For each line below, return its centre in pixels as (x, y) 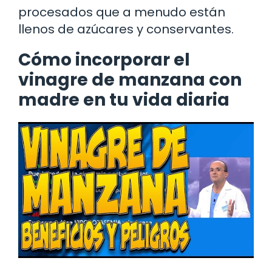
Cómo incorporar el (104, 59)
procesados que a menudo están (122, 12)
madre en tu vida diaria (124, 100)
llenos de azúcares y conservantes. (126, 29)
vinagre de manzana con (130, 80)
